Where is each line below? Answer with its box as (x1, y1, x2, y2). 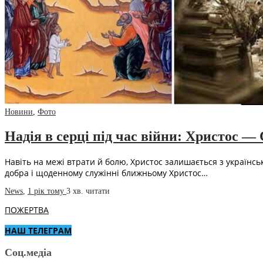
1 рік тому (28, 187, 66, 196)
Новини (5, 107, 33, 117)
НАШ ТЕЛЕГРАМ (5, 225, 72, 237)
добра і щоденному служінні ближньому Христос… (5, 167, 208, 179)
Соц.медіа (5, 247, 52, 259)
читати (86, 187, 110, 196)
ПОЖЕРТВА (5, 204, 49, 216)
